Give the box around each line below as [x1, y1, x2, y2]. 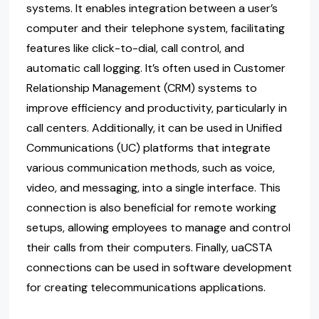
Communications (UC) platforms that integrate [26, 140, 271, 156]
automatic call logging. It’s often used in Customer [26, 61, 286, 76]
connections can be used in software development [26, 260, 292, 276]
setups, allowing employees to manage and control [26, 220, 291, 236]
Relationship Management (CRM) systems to [26, 80, 257, 96]
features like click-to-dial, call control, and [26, 41, 244, 56]
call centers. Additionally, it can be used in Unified [26, 120, 282, 136]
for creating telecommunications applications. [26, 280, 266, 296]
